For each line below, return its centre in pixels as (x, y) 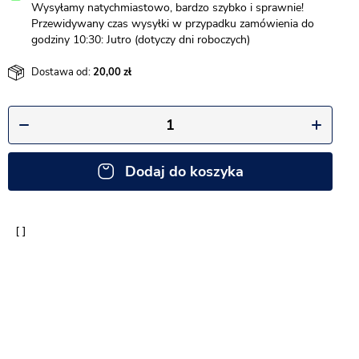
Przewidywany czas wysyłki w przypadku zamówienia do (173, 24)
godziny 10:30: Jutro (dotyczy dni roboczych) (141, 40)
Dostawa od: (61, 72)
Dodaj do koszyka (184, 171)
